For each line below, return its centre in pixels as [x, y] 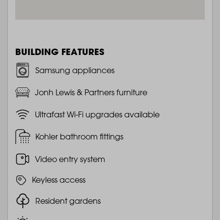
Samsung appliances [75, 70]
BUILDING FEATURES [60, 51]
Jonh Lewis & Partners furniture [91, 92]
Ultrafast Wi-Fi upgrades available [97, 114]
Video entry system [70, 159]
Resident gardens [68, 201]
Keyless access [59, 180]
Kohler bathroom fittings [79, 137]
